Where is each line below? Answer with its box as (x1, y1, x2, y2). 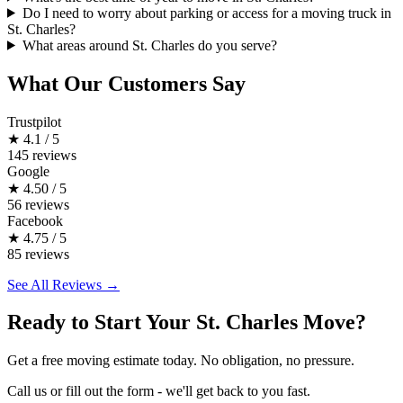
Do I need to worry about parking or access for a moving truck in (22, 4, 391, 21)
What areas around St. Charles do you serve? (22, 37, 277, 53)
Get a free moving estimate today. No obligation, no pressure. (7, 353, 354, 369)
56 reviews (7, 196, 69, 212)
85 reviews (7, 246, 69, 262)
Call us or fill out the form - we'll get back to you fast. (7, 383, 310, 399)
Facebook (7, 212, 63, 228)
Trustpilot (7, 113, 61, 130)
